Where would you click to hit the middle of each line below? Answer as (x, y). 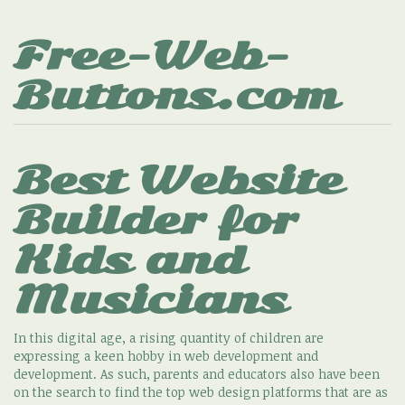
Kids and (129, 260)
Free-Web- (152, 56)
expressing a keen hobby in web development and (166, 356)
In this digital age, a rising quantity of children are (169, 338)
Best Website (178, 181)
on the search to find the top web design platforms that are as (201, 392)
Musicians (150, 300)
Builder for (155, 221)
